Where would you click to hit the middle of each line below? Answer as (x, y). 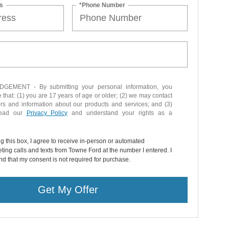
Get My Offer (68, 190)
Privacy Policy (47, 113)
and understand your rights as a (120, 113)
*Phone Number (102, 5)
